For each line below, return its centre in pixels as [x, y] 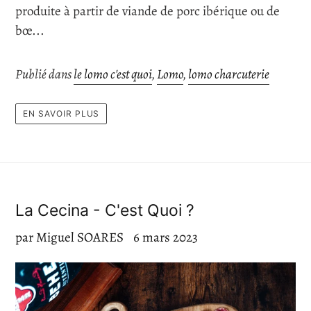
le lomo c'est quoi [113, 74]
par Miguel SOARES [69, 238]
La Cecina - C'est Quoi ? [105, 211]
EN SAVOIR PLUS [61, 114]
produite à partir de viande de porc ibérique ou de [148, 11]
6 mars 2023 [166, 238]
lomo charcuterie [229, 74]
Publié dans [44, 74]
